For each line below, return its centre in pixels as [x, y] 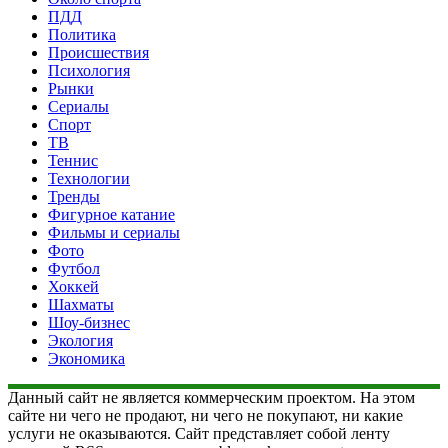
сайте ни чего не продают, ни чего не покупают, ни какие [205, 415]
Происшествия [98, 52]
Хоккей [73, 286]
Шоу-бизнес [89, 322]
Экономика [86, 358]
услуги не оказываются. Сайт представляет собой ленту [199, 433]
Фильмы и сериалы [114, 232]
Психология [89, 70]
